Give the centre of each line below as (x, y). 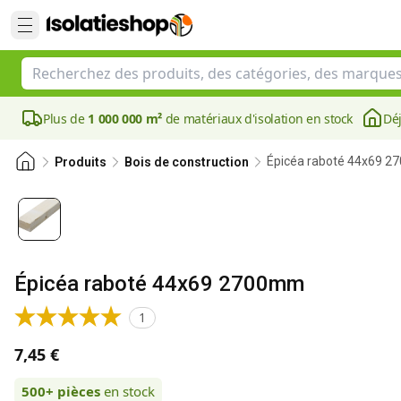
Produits (81, 162)
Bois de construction (187, 162)
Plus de (66, 118)
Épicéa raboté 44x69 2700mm (159, 284)
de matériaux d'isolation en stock (258, 118)
